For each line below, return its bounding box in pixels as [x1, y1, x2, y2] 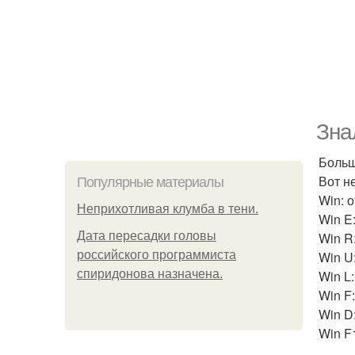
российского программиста [77, 248, 236, 261]
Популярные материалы [77, 174, 223, 190]
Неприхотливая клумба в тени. [77, 202, 258, 216]
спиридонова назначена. [77, 267, 223, 281]
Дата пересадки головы [77, 229, 216, 242]
